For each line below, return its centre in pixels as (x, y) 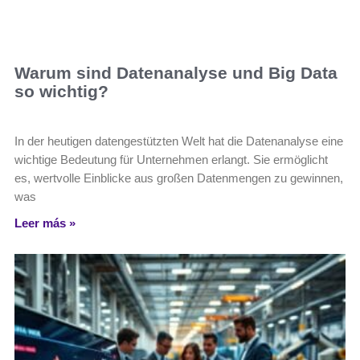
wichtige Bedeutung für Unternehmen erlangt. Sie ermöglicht (171, 160)
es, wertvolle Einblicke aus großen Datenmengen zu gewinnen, (179, 178)
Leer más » (45, 223)
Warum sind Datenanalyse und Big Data (176, 73)
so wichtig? (61, 92)
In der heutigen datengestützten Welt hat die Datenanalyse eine (179, 141)
